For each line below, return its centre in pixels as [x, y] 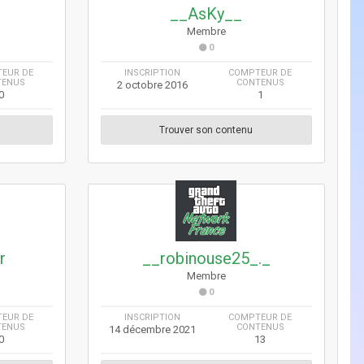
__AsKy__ [206, 13]
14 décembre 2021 [152, 329]
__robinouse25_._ [206, 258]
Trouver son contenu [206, 130]
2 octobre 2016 [152, 84]
